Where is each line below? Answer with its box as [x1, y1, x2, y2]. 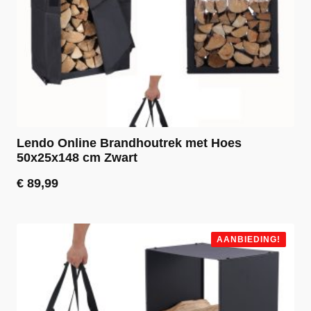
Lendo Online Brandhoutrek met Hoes [17, 135, 242, 150]
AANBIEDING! [217, 234, 280, 244]
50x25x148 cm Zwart [17, 150, 137, 165]
